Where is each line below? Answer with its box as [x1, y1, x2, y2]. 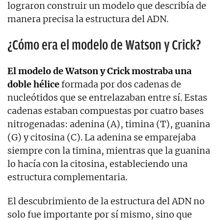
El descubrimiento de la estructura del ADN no [7, 195, 205, 207]
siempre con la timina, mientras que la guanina [7, 145, 210, 157]
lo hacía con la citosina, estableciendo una [7, 158, 188, 170]
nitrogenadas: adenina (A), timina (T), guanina [7, 118, 210, 130]
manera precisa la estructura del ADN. [7, 13, 168, 25]
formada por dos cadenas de [59, 79, 181, 90]
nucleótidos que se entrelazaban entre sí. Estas [7, 92, 207, 104]
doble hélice [7, 79, 59, 90]
